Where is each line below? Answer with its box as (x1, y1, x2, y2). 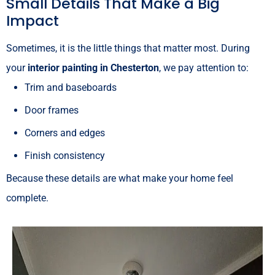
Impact (6, 10, 59, 31)
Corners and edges (25, 126, 105, 139)
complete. (6, 192, 48, 204)
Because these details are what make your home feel (6, 172, 233, 184)
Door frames (25, 104, 79, 116)
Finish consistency (25, 149, 105, 161)
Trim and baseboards (25, 81, 117, 93)
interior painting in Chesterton (28, 61, 159, 74)
